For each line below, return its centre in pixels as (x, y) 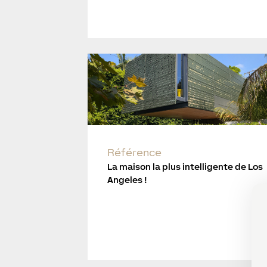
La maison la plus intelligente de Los (185, 167)
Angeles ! (128, 180)
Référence (135, 153)
